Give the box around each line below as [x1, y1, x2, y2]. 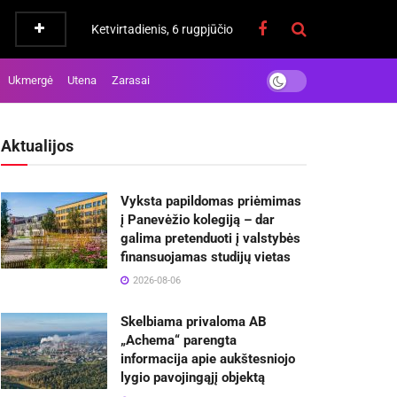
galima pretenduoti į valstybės [121, 230, 300, 246]
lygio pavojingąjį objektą [121, 370, 265, 385]
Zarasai [112, 74, 151, 87]
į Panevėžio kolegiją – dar [121, 212, 275, 228]
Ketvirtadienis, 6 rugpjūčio [91, 22, 233, 36]
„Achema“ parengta [121, 332, 237, 348]
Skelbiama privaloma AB [121, 314, 267, 330]
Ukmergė [7, 74, 53, 87]
